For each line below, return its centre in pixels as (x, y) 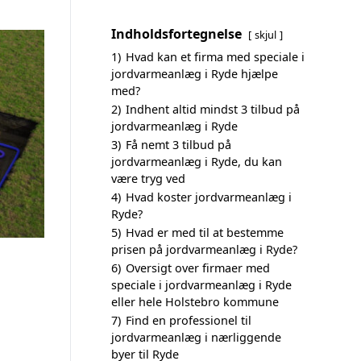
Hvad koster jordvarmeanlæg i (209, 197)
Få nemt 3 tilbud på (178, 145)
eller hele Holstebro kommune (195, 302)
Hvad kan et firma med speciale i (215, 57)
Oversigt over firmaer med (198, 268)
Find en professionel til (189, 320)
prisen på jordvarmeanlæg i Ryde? (204, 249)
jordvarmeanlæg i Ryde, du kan (197, 162)
